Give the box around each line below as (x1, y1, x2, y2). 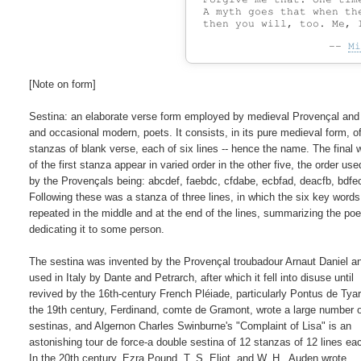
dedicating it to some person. (29, 222, 165, 235)
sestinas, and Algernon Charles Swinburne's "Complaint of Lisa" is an (29, 319, 352, 332)
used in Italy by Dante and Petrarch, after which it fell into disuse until (29, 271, 355, 284)
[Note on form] (29, 77, 97, 90)
